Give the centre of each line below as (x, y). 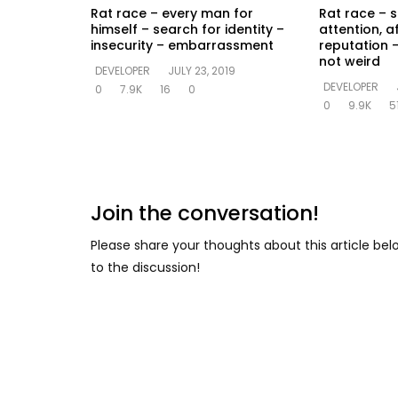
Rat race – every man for (172, 13)
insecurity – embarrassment (182, 45)
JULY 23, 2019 (202, 70)
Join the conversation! (205, 213)
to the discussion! (145, 267)
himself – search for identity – (187, 29)
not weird (349, 61)
